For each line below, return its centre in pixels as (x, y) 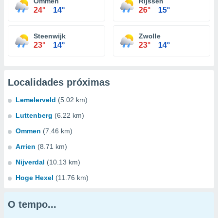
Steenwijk (50, 36)
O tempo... (32, 204)
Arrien (26, 146)
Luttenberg (34, 115)
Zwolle (150, 36)
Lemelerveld (36, 100)
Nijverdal (30, 162)
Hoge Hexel (35, 178)
